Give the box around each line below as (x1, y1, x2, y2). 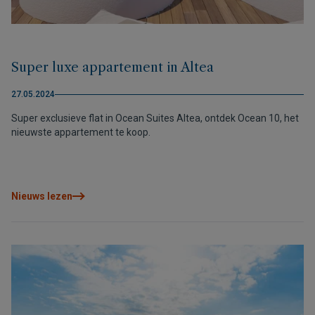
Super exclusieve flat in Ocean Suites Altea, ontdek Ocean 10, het (11, 112, 299, 124)
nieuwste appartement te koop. (11, 127, 150, 138)
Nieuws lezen (11, 191, 72, 202)
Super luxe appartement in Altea (11, 60, 214, 75)
